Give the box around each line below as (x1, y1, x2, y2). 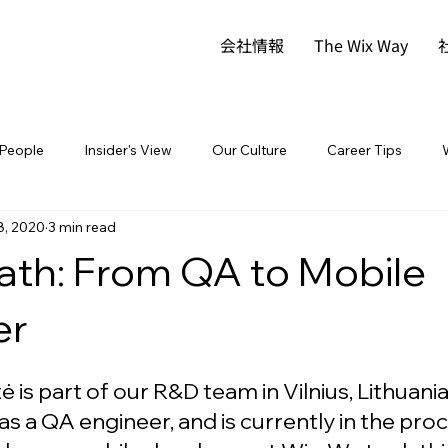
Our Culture (212, 140, 287, 159)
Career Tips (327, 140, 402, 159)
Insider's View (84, 140, 172, 159)
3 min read (48, 217, 116, 236)
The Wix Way (313, 32, 408, 57)
